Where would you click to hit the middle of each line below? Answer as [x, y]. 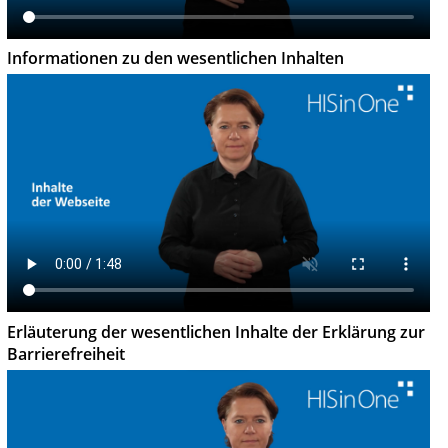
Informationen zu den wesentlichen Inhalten [175, 58]
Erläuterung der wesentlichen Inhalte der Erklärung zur [216, 331]
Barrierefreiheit [66, 353]
